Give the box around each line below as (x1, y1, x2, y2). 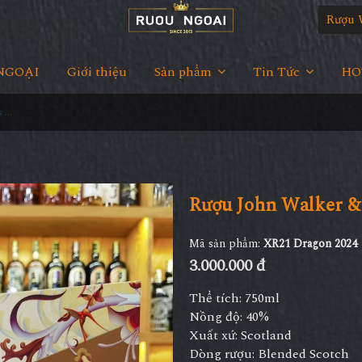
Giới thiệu (66, 62, 127, 82)
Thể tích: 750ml (189, 288, 280, 308)
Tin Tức (252, 62, 303, 82)
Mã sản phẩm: (189, 235, 263, 252)
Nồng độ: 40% (189, 307, 269, 326)
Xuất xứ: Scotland (189, 326, 292, 345)
